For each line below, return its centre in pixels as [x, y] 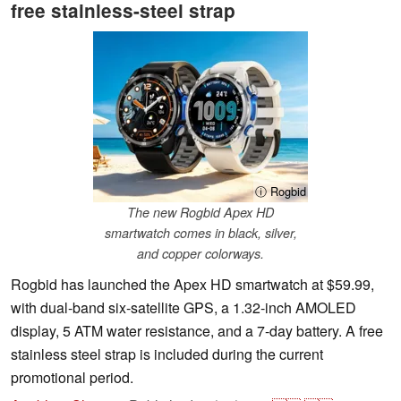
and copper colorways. [200, 254]
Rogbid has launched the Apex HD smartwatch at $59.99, [192, 285]
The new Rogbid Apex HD [200, 213]
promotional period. [72, 378]
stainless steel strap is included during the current [167, 354]
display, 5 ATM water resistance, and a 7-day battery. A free [197, 331]
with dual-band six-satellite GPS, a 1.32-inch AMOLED [183, 308]
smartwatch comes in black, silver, [200, 233]
